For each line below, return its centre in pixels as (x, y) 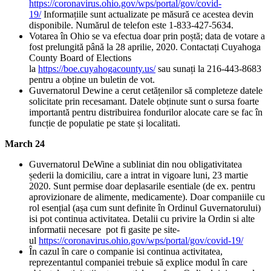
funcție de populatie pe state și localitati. (105, 123)
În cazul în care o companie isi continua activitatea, (126, 252)
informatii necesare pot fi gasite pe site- (104, 230)
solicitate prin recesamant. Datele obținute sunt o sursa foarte (144, 102)
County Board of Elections (80, 58)
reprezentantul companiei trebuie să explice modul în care (138, 263)
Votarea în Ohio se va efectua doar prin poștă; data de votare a (147, 36)
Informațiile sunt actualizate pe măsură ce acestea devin (147, 15)
